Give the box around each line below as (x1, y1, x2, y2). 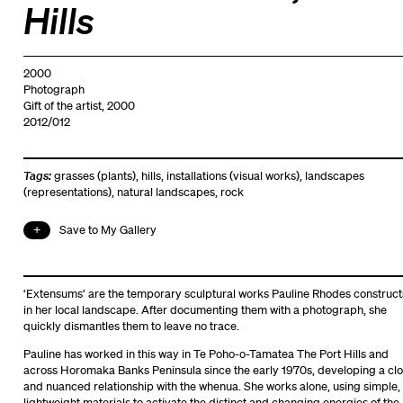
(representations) (22, 184, 112, 200)
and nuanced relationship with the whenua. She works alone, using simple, (22, 378, 400, 394)
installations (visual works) (166, 167, 300, 184)
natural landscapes (116, 184, 215, 200)
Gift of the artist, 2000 (22, 97, 135, 113)
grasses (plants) (53, 167, 136, 184)
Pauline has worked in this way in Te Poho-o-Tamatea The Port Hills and (22, 345, 389, 362)
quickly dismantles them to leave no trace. (22, 318, 239, 334)
